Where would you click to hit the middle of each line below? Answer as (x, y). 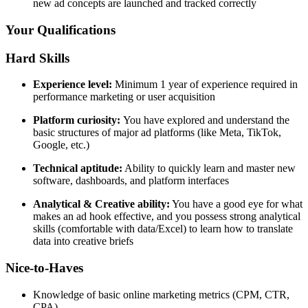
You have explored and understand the (206, 120)
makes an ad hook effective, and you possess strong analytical (167, 217)
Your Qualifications (60, 30)
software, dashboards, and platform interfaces (131, 181)
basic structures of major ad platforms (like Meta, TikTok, (157, 133)
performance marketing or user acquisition (124, 97)
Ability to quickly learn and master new (209, 168)
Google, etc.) (61, 145)
